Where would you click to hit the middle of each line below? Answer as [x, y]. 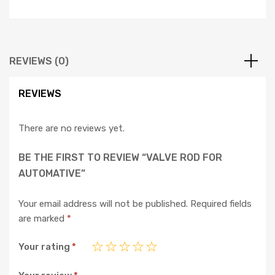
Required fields [221, 203]
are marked [43, 218]
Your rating [45, 247]
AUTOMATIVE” [52, 173]
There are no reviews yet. [72, 129]
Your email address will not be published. [103, 203]
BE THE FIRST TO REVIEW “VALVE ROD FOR [120, 157]
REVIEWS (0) [39, 61]
